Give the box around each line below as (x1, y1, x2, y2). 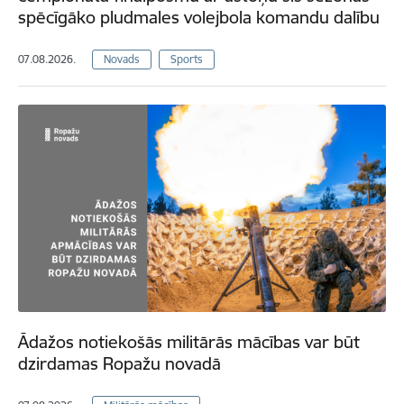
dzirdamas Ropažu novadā (18, 352, 221, 374)
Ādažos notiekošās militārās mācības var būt (18, 330, 360, 353)
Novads (104, 51, 140, 66)
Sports (170, 51, 203, 66)
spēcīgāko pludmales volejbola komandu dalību (18, 5, 380, 28)
